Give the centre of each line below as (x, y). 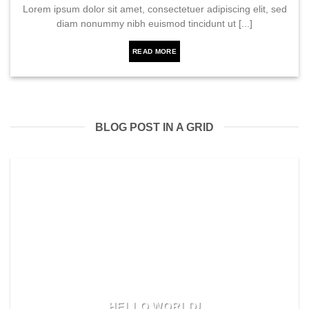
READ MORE (154, 51)
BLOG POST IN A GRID (154, 127)
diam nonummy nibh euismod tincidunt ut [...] (154, 24)
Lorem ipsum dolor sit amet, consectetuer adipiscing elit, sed (154, 10)
